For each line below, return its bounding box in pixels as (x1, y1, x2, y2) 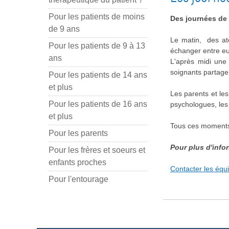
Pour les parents (49, 129, 108, 138)
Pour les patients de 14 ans (49, 71, 147, 80)
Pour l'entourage (49, 175, 108, 184)
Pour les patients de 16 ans (49, 100, 147, 109)
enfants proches (49, 158, 106, 167)
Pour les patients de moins (49, 12, 145, 21)
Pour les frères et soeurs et (49, 146, 145, 155)
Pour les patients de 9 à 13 (49, 41, 145, 51)
